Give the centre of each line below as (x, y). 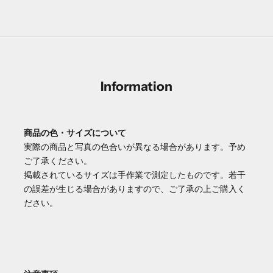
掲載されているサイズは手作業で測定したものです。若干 (135, 175)
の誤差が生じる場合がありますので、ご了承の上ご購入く (135, 189)
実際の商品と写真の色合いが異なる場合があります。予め (135, 147)
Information (136, 87)
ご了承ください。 (58, 161)
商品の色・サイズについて (75, 133)
